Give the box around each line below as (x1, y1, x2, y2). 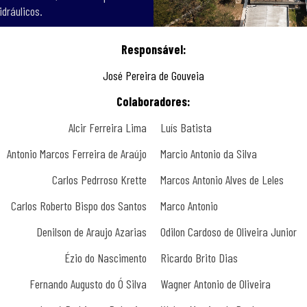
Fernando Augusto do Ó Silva (29, 276, 147, 291)
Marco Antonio (160, 198, 218, 213)
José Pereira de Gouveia (103, 68, 204, 83)
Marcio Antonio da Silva (160, 146, 257, 161)
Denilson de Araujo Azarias (36, 224, 147, 239)
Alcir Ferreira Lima (69, 120, 147, 135)
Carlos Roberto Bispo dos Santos (11, 198, 147, 213)
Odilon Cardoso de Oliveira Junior (160, 224, 297, 239)
